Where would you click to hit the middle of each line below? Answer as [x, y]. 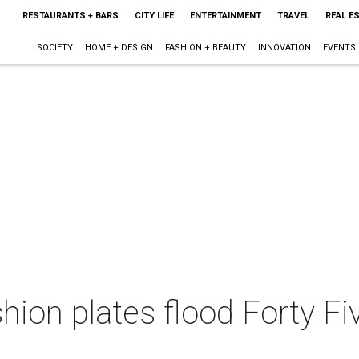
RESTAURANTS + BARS [70, 16]
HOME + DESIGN [119, 48]
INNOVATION [284, 48]
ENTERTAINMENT [225, 16]
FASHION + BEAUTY [205, 48]
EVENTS [339, 48]
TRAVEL [293, 16]
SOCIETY [54, 48]
